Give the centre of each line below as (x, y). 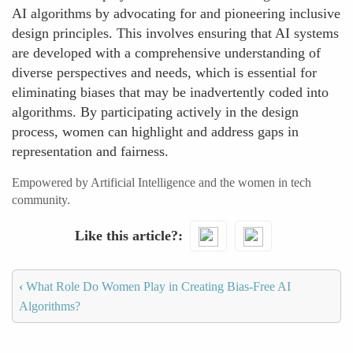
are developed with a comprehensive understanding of (166, 53)
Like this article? (126, 235)
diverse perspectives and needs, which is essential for (164, 72)
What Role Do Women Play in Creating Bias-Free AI (157, 286)
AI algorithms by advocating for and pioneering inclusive (176, 13)
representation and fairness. (90, 151)
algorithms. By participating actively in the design (155, 112)
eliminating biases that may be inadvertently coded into (170, 92)
